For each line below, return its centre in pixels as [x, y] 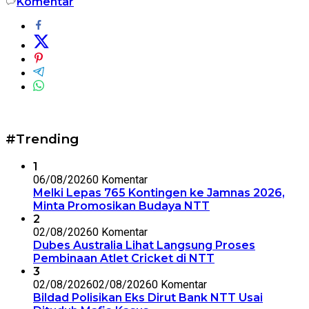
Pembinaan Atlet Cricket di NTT [124, 258]
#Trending [42, 139]
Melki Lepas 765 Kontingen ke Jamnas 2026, [159, 192]
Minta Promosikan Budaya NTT [121, 206]
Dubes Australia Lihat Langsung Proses [144, 245]
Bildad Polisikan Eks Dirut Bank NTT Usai [148, 297]
